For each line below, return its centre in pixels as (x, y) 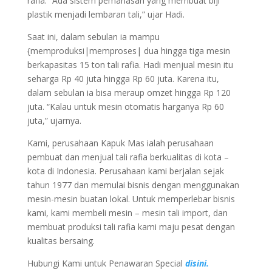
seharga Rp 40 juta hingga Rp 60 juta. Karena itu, (123, 78)
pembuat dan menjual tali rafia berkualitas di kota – (128, 157)
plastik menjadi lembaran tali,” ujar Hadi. (106, 14)
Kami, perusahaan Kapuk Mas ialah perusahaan (120, 143)
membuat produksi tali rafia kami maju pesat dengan (131, 226)
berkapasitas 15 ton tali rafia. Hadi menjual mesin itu (130, 64)
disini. (197, 263)
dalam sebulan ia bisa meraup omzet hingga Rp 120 (129, 92)
